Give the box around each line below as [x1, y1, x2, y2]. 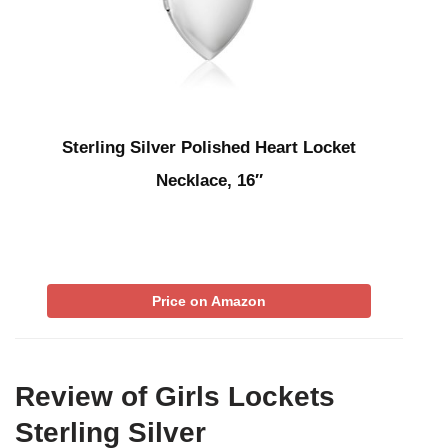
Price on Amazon [152, 292, 266, 309]
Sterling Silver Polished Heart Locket [62, 137, 356, 157]
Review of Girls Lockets [15, 380, 335, 412]
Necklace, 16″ [155, 170, 263, 190]
